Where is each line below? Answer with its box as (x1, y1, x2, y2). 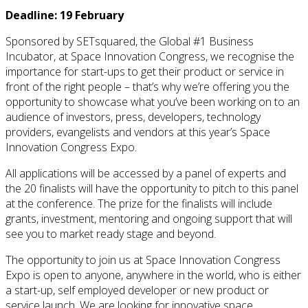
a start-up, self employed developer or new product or (5, 282, 269, 298)
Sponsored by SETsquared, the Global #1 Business (5, 33, 254, 49)
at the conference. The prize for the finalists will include (5, 195, 272, 211)
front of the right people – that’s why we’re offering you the (5, 78, 289, 94)
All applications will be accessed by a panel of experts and (5, 165, 286, 181)
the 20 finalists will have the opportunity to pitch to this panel (5, 180, 298, 196)
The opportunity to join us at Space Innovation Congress (5, 252, 280, 267)
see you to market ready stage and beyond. (5, 225, 216, 241)
